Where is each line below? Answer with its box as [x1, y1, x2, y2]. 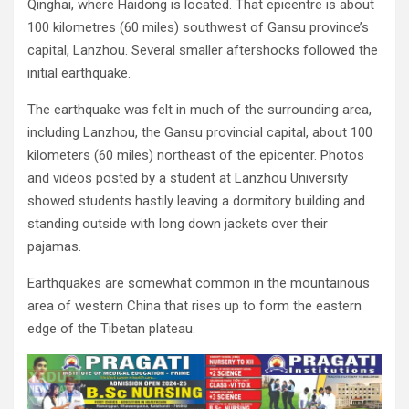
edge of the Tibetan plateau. [27, 320, 195, 337]
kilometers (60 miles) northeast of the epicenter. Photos [27, 146, 364, 163]
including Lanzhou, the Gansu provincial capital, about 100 [27, 123, 372, 141]
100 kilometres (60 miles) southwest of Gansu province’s [27, 18, 369, 36]
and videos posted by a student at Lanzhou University [27, 169, 348, 186]
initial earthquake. [27, 64, 131, 81]
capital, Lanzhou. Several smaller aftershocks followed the [27, 41, 378, 58]
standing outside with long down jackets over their [27, 215, 328, 232]
